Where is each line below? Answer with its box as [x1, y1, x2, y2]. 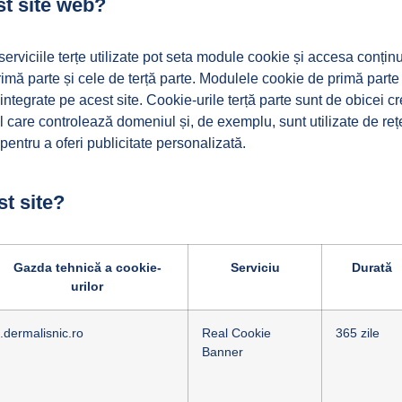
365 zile [336, 326, 380, 340]
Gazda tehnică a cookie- [13, 260, 162, 275]
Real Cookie [202, 326, 271, 340]
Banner [202, 345, 243, 359]
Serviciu [230, 260, 280, 275]
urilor [71, 279, 103, 293]
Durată [351, 260, 392, 275]
